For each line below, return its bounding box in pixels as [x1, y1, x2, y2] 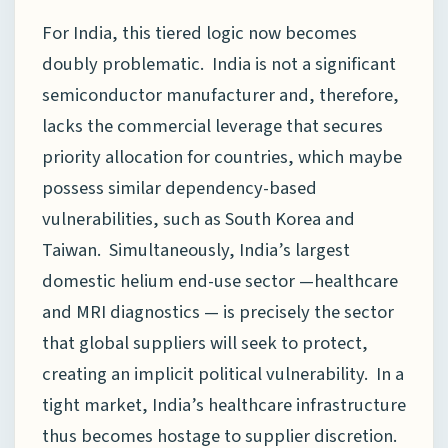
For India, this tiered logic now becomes [42, 19, 357, 46]
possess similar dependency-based [42, 174, 317, 201]
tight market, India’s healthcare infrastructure [42, 391, 406, 418]
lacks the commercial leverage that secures [42, 112, 383, 139]
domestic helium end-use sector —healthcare [42, 267, 398, 294]
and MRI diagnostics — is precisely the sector [42, 298, 394, 325]
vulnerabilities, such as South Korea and [42, 205, 355, 232]
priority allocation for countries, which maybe [42, 143, 402, 170]
